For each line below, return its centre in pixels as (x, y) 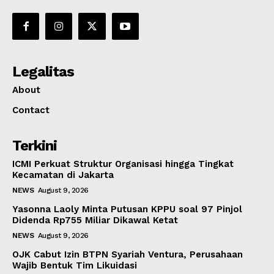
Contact (31, 110)
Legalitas (43, 71)
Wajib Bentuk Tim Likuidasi (75, 265)
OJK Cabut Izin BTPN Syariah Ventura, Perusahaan (128, 254)
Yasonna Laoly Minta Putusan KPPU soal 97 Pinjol (127, 209)
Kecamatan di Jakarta (63, 175)
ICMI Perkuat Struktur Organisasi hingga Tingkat (123, 164)
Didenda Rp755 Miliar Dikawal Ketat (95, 220)
